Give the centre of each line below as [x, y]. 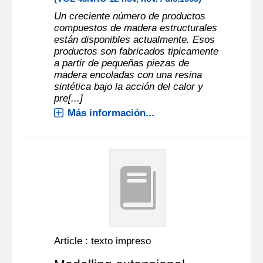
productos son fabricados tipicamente [136, 51]
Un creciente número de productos [130, 16]
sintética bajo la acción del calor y [129, 87]
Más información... [111, 113]
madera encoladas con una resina [128, 75]
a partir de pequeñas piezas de [122, 63]
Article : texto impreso [103, 241]
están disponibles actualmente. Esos [135, 40]
